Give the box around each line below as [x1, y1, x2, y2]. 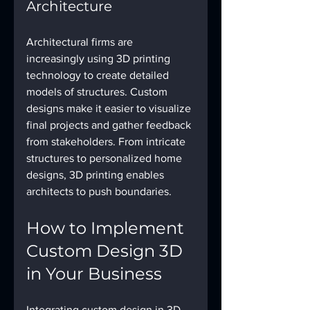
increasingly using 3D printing [26, 52, 173, 64]
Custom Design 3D [26, 240, 187, 261]
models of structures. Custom [26, 85, 170, 98]
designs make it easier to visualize [26, 102, 194, 114]
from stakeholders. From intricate [26, 135, 188, 147]
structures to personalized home [26, 152, 185, 164]
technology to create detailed [26, 69, 172, 81]
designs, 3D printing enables [26, 168, 167, 181]
